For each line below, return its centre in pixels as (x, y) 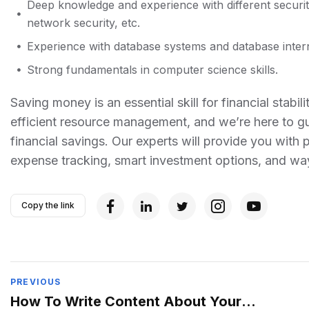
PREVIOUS (36, 282)
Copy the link (48, 205)
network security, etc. (84, 23)
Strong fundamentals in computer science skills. (153, 70)
